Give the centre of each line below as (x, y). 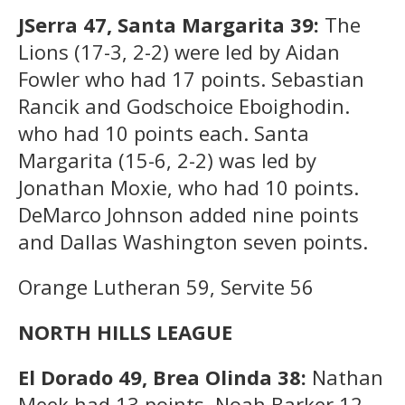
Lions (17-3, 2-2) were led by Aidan (179, 51)
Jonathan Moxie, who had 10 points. (188, 187)
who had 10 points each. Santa (164, 132)
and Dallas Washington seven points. (193, 241)
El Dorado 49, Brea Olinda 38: (165, 377)
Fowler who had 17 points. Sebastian (191, 78)
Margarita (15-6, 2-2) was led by (167, 160)
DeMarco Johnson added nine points (188, 214)
